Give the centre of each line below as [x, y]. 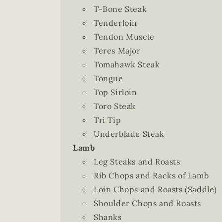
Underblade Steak [129, 134]
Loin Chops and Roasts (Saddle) [155, 189]
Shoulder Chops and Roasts [147, 203]
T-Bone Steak [120, 9]
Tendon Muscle [124, 37]
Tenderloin [115, 23]
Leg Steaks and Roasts [137, 162]
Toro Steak [115, 106]
